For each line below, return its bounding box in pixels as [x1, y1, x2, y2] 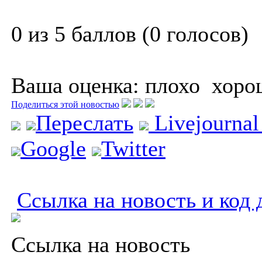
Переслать [36, 110, 133, 135]
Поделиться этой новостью [11, 99, 119, 109]
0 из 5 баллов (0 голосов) [11, 21, 249, 46]
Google [20, 136, 86, 161]
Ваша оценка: [11, 73, 139, 98]
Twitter [101, 136, 166, 161]
